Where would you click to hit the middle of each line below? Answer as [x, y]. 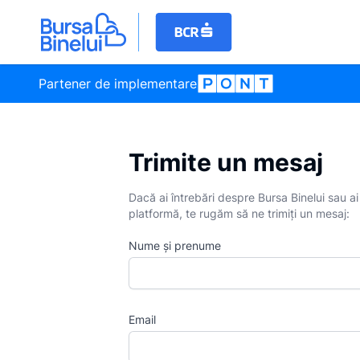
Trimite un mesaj [226, 162]
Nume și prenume [175, 245]
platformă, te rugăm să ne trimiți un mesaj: [239, 213]
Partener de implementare [118, 84]
